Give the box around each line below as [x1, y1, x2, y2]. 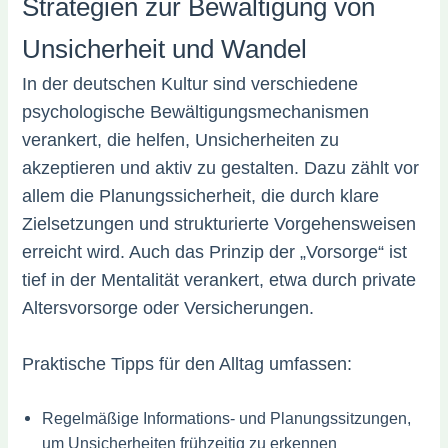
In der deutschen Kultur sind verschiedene [22, 74, 359, 95]
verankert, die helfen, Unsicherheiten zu [22, 130, 340, 151]
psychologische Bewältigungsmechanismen [22, 102, 370, 123]
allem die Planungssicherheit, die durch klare [22, 186, 380, 207]
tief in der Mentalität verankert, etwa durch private [22, 270, 417, 291]
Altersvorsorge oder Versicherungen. [22, 298, 315, 319]
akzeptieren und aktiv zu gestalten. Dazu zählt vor [22, 158, 420, 179]
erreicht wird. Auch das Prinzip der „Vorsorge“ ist [22, 242, 408, 263]
